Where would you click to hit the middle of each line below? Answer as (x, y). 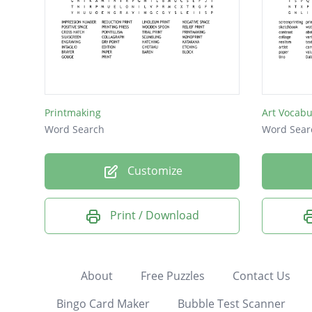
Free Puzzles (172, 275)
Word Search (75, 130)
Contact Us (261, 275)
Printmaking (73, 113)
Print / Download (155, 216)
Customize (153, 171)
